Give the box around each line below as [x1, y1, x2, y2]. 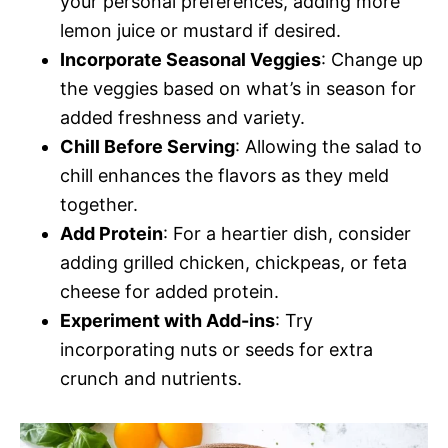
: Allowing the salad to [235, 135, 422, 157]
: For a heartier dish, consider [163, 222, 411, 244]
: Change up [321, 48, 423, 70]
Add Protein [60, 222, 163, 244]
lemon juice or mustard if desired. [60, 19, 341, 41]
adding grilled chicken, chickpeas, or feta [60, 251, 407, 273]
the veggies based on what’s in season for [60, 77, 416, 99]
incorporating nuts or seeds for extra [60, 338, 373, 360]
